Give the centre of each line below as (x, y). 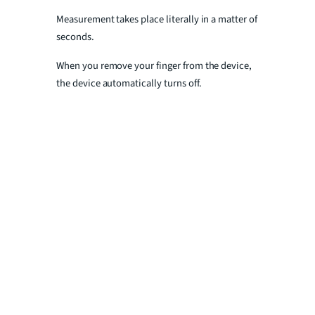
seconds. (75, 37)
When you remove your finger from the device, (154, 66)
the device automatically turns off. (129, 84)
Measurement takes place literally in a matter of (157, 19)
